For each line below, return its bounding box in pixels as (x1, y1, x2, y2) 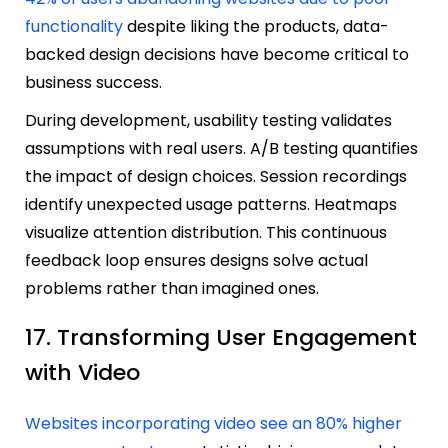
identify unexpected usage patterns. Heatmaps (25, 192, 397, 216)
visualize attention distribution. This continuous (25, 220, 387, 244)
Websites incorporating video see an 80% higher (25, 412, 402, 436)
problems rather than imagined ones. (25, 276, 319, 300)
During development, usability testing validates (25, 108, 392, 132)
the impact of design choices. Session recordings (25, 164, 407, 188)
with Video (25, 357, 140, 389)
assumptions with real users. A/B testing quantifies (25, 136, 418, 160)
